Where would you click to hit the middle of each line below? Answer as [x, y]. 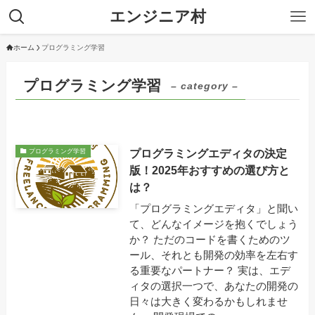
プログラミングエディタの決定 [208, 154]
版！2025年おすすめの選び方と [209, 171]
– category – [204, 85]
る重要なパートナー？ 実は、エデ [210, 271]
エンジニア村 [157, 17]
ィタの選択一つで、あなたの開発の [213, 286]
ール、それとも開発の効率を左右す [213, 255]
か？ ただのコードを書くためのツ [210, 240]
